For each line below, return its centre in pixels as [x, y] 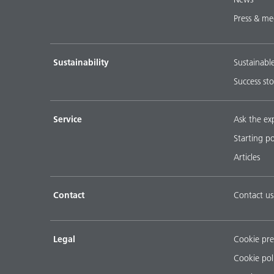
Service [68, 119]
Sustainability [81, 62]
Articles [247, 157]
